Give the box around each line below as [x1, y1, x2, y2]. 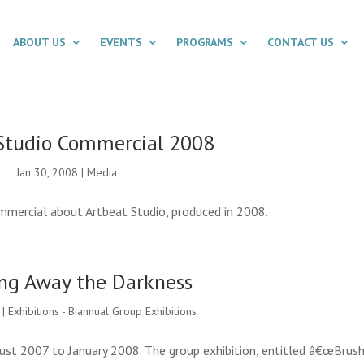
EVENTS [100, 35, 143, 50]
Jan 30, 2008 [16, 164, 79, 180]
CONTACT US [267, 35, 335, 50]
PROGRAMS [176, 35, 234, 50]
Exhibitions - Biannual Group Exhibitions [7, 303, 197, 318]
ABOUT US [13, 35, 67, 50]
